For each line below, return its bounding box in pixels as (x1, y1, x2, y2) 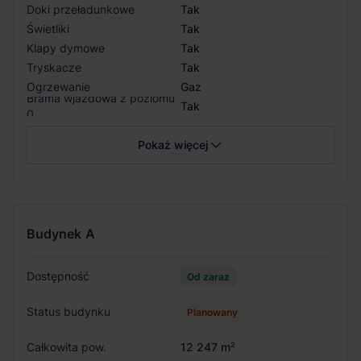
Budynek (27, 225, 81, 242)
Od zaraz (187, 270, 230, 283)
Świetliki (27, 21, 69, 35)
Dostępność (27, 268, 89, 283)
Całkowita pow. (27, 339, 106, 354)
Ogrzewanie (27, 79, 90, 93)
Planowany (187, 305, 238, 318)
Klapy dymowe (27, 40, 105, 55)
